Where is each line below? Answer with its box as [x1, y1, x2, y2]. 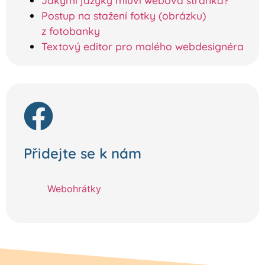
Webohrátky [47, 182, 101, 195]
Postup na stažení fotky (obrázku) [41, 8, 206, 22]
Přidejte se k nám [24, 144, 141, 162]
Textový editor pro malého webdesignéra [41, 39, 244, 53]
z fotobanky [41, 24, 100, 37]
